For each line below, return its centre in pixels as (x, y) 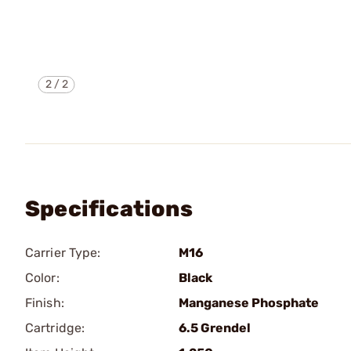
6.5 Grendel (215, 328)
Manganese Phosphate (249, 303)
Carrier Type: (63, 253)
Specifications (109, 209)
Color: (42, 278)
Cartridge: (55, 328)
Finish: (45, 303)
